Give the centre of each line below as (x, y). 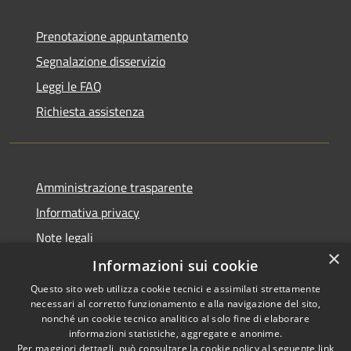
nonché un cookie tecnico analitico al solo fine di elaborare (175, 318)
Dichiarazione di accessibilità (112, 262)
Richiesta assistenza (90, 111)
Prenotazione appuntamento (112, 36)
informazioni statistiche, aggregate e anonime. (175, 333)
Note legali (65, 237)
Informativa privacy (88, 212)
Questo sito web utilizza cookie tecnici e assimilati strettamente (175, 289)
